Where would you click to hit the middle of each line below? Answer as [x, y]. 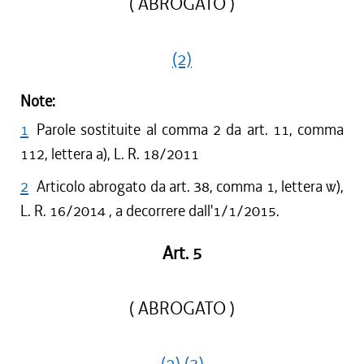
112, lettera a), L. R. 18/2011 [110, 154]
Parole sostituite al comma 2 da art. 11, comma [190, 130]
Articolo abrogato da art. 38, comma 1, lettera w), [190, 186]
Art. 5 [182, 253]
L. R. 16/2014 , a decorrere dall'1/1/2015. [150, 211]
